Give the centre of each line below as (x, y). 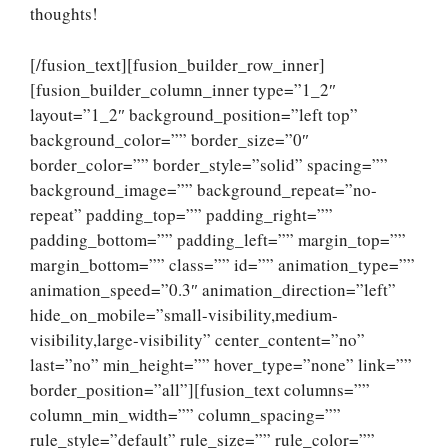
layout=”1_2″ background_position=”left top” (194, 114)
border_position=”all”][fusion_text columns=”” (200, 389)
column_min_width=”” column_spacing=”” (185, 414)
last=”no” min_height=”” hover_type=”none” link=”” (221, 364)
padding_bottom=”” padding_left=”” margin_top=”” (218, 239)
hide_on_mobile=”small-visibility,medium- (184, 314)
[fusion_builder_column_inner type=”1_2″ (183, 89)
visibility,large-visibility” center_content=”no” (197, 339)
